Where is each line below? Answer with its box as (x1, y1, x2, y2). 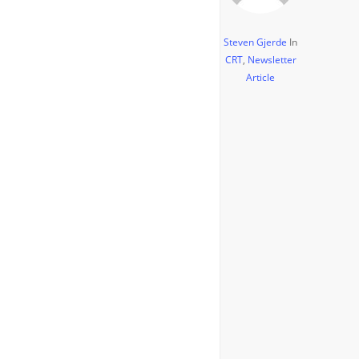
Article (246, 71, 275, 84)
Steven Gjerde (224, 35, 287, 49)
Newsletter (247, 53, 296, 67)
